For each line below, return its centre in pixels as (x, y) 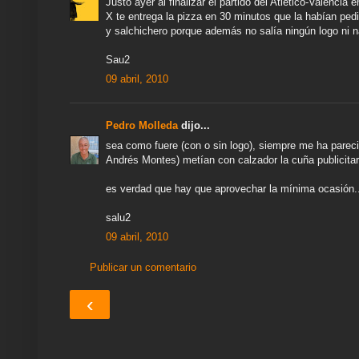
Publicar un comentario (143, 267)
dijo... (194, 126)
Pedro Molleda (142, 126)
